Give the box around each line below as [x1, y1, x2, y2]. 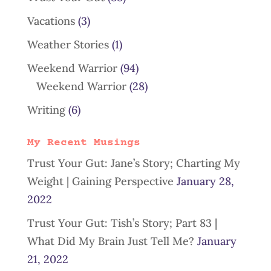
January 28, [176, 174, 234, 188]
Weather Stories [27, 38, 109, 51]
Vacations [27, 14, 75, 28]
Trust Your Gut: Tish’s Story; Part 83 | [27, 216, 217, 230]
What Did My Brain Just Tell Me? [27, 234, 194, 248]
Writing [27, 103, 65, 117]
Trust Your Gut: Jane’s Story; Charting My [27, 156, 240, 170]
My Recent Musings [27, 137, 140, 149]
